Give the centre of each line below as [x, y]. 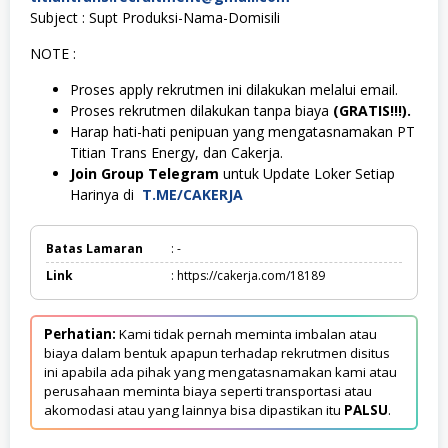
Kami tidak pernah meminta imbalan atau [246, 334]
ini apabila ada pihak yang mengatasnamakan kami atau [220, 372]
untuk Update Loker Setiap [307, 173]
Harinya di [106, 194]
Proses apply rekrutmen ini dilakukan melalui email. [234, 89]
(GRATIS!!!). [372, 110]
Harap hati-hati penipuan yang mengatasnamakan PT [242, 131]
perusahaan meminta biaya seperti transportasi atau [208, 391]
